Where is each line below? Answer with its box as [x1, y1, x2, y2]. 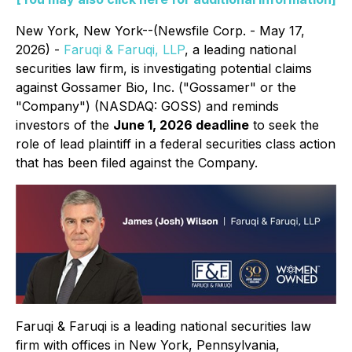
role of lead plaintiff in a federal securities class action [16, 136, 335, 152]
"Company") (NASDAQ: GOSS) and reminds [16, 98, 279, 114]
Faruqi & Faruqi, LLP [64, 42, 185, 57]
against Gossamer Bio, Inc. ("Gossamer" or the [16, 79, 296, 95]
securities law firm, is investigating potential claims [16, 60, 312, 76]
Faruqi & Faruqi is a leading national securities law [16, 318, 311, 335]
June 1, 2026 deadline [113, 117, 249, 133]
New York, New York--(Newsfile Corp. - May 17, [16, 23, 305, 38]
